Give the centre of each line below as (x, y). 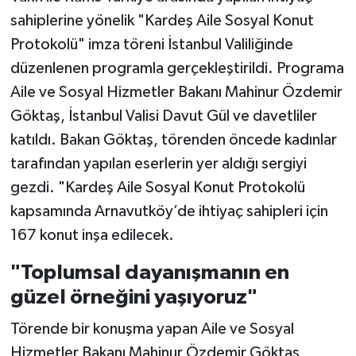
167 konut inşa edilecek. (92, 236)
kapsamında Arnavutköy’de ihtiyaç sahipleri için (169, 212)
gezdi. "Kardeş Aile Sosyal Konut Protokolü (157, 188)
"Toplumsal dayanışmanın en (149, 273)
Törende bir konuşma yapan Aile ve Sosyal (152, 329)
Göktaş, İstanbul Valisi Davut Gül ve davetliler (163, 116)
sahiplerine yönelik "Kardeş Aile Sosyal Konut (162, 21)
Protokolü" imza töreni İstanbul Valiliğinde (151, 45)
